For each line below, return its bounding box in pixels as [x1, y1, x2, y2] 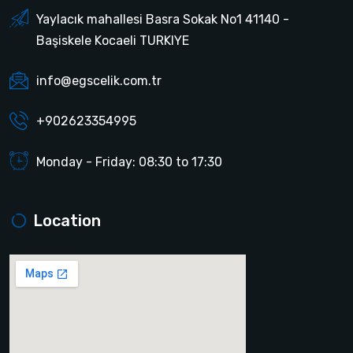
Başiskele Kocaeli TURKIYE [36, 32, 189, 48]
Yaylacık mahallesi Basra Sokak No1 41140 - [36, 11, 289, 27]
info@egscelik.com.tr [36, 72, 162, 88]
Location [33, 210, 101, 230]
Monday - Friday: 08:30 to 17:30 [36, 154, 222, 169]
